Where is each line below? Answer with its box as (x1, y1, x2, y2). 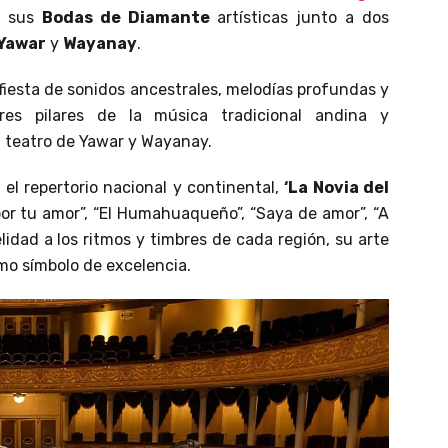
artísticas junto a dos (209, 7, 390, 27)
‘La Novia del (284, 177, 390, 197)
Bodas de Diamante (41, 7, 210, 27)
